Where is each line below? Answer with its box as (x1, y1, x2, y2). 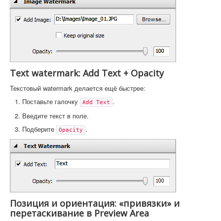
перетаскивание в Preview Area (10, 207, 149, 219)
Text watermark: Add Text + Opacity (10, 67, 164, 79)
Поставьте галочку (22, 96, 80, 106)
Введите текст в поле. (22, 110, 89, 120)
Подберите (22, 124, 56, 134)
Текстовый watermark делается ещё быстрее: (10, 83, 146, 93)
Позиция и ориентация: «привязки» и (10, 197, 180, 209)
